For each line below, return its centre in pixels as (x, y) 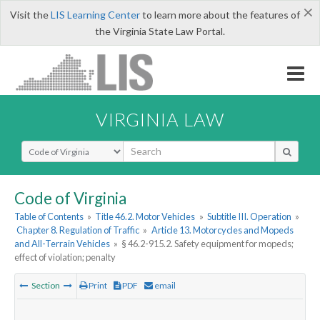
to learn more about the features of (220, 15)
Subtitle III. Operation (249, 217)
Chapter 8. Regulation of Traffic (78, 230)
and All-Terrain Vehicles (62, 244)
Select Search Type (64, 146)
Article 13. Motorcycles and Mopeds (222, 230)
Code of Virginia (70, 198)
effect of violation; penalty (65, 257)
